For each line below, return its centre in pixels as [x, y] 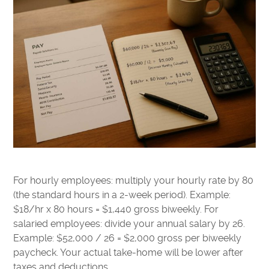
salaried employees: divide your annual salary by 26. [129, 223]
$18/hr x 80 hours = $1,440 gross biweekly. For [116, 209]
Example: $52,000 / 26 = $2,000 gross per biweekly [128, 238]
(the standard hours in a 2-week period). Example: [122, 195]
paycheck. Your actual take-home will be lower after [128, 252]
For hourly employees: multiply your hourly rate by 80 [134, 180]
